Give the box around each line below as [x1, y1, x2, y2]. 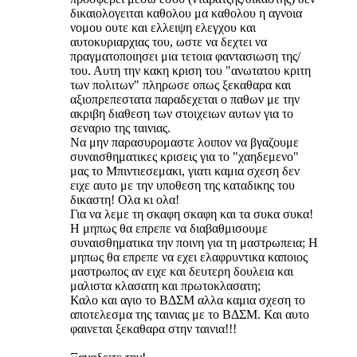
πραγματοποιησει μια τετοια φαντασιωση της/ [70, 49, 300, 63]
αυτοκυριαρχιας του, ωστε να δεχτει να [70, 34, 267, 49]
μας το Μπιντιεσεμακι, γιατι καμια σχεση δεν [70, 163, 300, 178]
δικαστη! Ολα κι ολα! [70, 192, 179, 206]
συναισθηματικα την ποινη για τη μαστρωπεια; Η [70, 235, 318, 249]
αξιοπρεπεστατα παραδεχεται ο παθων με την [70, 92, 300, 106]
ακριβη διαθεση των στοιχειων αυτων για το [70, 106, 293, 120]
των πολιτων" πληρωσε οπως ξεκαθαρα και [70, 77, 291, 92]
